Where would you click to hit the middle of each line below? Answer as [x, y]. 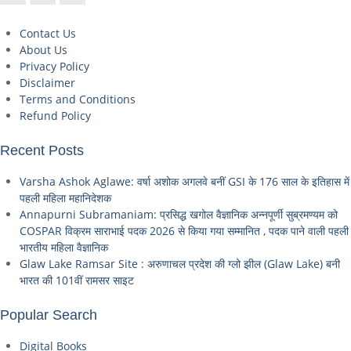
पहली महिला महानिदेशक [65, 198]
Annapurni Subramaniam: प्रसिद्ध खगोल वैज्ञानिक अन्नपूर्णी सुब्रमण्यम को [179, 214]
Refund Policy [55, 116]
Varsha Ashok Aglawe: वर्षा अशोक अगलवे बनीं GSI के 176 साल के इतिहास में [185, 181]
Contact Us [48, 33]
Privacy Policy [54, 66]
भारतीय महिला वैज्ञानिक [64, 247]
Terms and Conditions [78, 99]
